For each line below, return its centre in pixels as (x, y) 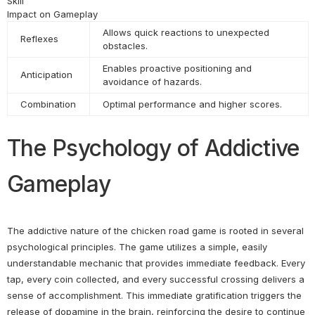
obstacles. (126, 46)
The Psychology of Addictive (153, 148)
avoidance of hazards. (153, 82)
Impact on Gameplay (52, 14)
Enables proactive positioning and (178, 69)
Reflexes (40, 39)
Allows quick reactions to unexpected (186, 33)
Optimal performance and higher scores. (193, 104)
